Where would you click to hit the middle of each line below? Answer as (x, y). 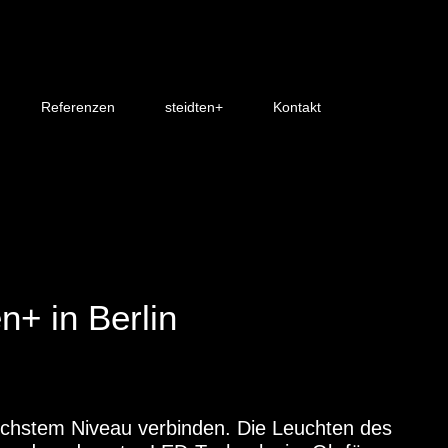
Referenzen (77, 107)
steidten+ (193, 107)
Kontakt (296, 107)
